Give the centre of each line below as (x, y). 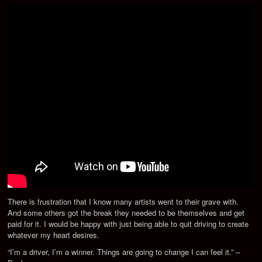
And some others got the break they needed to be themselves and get (126, 212)
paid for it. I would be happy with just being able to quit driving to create (128, 223)
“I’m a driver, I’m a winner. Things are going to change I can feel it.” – (124, 251)
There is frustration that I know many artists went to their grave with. (123, 201)
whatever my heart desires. (54, 235)
